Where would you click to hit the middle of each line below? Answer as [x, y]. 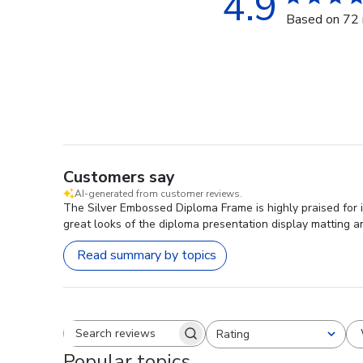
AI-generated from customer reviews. [158, 193]
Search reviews [176, 341]
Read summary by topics [147, 256]
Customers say [119, 177]
